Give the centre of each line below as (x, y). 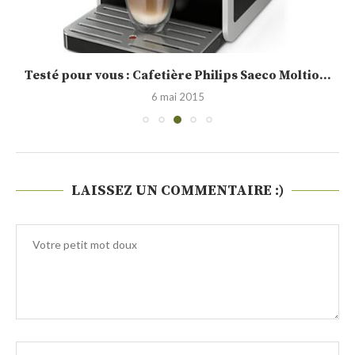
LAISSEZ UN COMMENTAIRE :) (177, 191)
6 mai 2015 (177, 97)
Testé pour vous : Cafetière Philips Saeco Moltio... (177, 75)
